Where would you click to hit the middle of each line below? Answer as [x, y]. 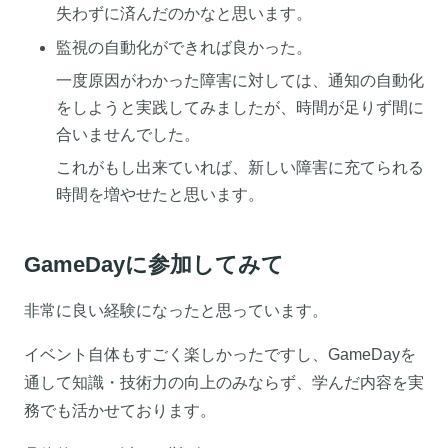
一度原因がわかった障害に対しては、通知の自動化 [240, 81]
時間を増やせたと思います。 [160, 195]
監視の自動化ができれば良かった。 [184, 47]
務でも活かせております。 [120, 411]
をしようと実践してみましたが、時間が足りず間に [240, 108]
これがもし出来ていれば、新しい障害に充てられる [240, 168]
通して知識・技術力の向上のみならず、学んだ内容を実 [224, 383]
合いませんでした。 [128, 135]
